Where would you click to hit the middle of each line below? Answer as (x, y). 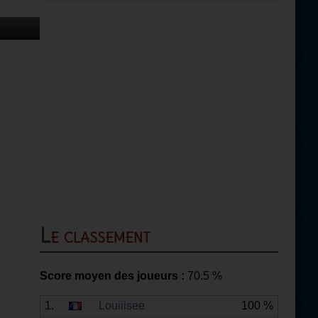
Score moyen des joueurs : (112, 276)
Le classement (100, 236)
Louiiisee (122, 306)
